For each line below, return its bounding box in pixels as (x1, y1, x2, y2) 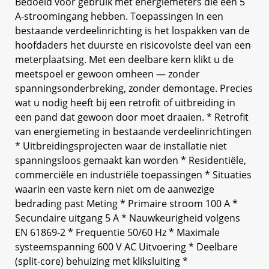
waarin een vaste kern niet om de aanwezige (15, 182, 214, 196)
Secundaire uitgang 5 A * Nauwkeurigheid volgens (15, 211, 240, 225)
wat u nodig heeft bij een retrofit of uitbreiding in (15, 95, 235, 109)
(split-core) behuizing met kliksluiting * (15, 254, 188, 268)
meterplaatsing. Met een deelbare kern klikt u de (15, 52, 234, 66)
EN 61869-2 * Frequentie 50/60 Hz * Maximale (15, 225, 220, 239)
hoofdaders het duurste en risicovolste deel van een (15, 38, 251, 52)
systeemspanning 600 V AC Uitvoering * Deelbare (15, 240, 238, 253)
